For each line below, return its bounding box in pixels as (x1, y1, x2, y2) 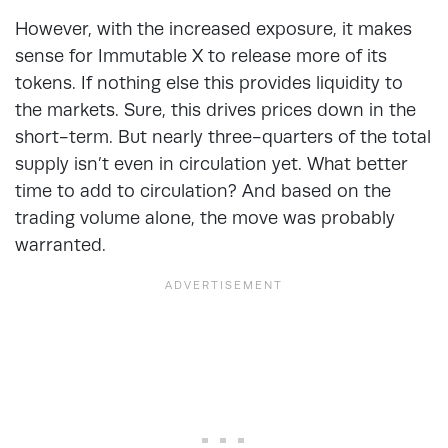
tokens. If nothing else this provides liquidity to (15, 71, 403, 93)
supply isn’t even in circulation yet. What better (15, 152, 408, 174)
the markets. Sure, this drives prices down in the (15, 98, 416, 120)
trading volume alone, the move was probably (15, 206, 395, 228)
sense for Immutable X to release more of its (15, 44, 387, 66)
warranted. (15, 233, 106, 255)
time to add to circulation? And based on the (15, 179, 391, 201)
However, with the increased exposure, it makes (15, 17, 412, 39)
